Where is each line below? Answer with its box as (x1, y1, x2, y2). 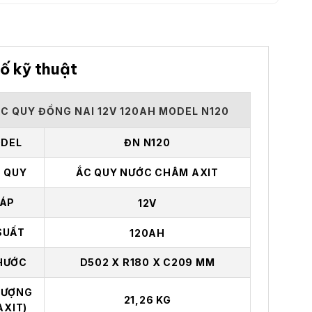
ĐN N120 (124, 136, 171, 148)
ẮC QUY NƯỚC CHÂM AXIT (76, 166, 219, 178)
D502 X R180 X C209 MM (79, 256, 215, 268)
